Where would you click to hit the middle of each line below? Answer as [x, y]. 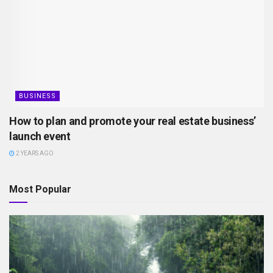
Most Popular [40, 190]
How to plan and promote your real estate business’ [133, 121]
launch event [42, 136]
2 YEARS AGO [34, 154]
